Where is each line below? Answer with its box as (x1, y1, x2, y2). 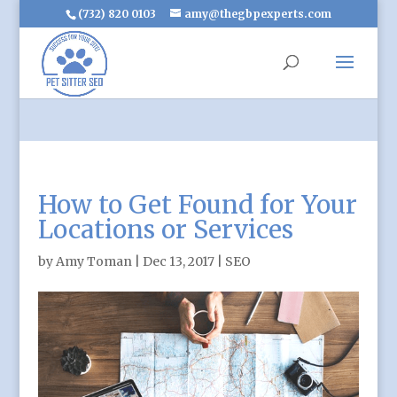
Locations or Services (37, 214, 293, 245)
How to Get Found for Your (37, 189, 357, 221)
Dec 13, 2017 (142, 253, 214, 269)
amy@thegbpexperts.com (183, 7, 331, 20)
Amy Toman (55, 253, 132, 269)
